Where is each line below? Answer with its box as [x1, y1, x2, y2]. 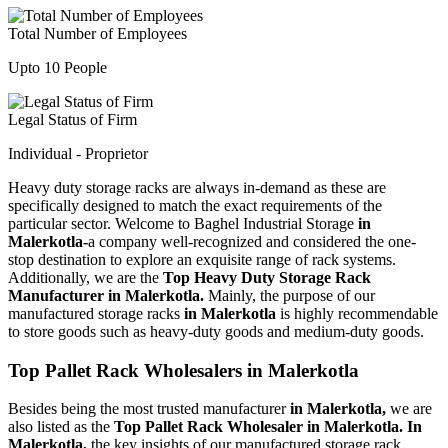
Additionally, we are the [8, 268, 163, 286]
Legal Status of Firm [8, 110, 137, 128]
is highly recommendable [280, 304, 438, 322]
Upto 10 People [8, 58, 107, 76]
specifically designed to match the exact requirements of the [8, 196, 382, 214]
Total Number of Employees [8, 24, 187, 42]
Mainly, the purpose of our [208, 286, 375, 304]
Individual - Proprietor [8, 144, 148, 162]
